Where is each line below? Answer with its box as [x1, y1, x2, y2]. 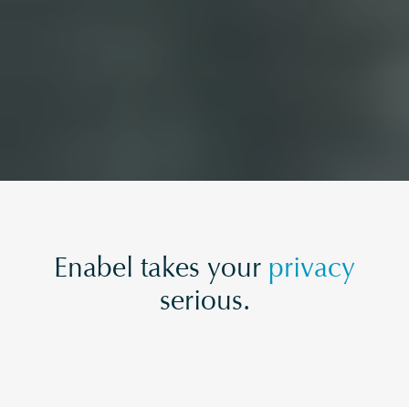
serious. [159, 289, 250, 317]
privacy [268, 257, 355, 284]
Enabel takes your [54, 257, 268, 284]
